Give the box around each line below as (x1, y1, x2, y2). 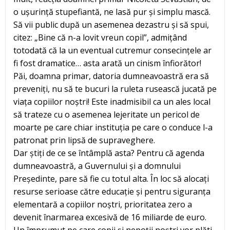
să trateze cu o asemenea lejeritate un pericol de (13, 108, 200, 120)
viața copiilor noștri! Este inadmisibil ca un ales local (13, 95, 210, 107)
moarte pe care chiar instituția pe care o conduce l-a (13, 121, 213, 133)
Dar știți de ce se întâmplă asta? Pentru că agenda (13, 147, 204, 159)
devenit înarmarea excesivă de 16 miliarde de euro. (13, 211, 206, 223)
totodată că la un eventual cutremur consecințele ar (13, 44, 212, 56)
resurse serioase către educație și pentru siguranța (13, 185, 210, 197)
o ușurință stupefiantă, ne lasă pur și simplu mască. (13, 6, 210, 17)
